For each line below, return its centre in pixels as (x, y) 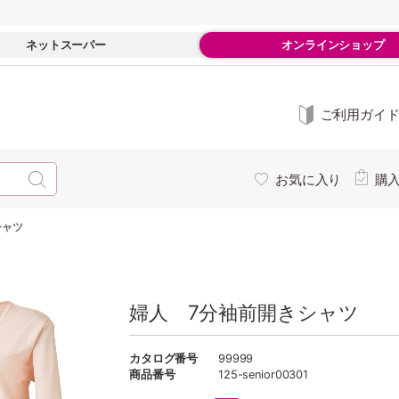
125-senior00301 (264, 375)
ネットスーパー (66, 45)
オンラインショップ (333, 45)
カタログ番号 (164, 358)
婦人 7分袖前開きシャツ (244, 312)
